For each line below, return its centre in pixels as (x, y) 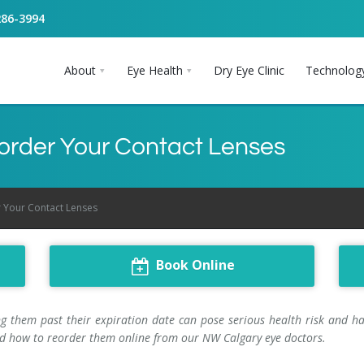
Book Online (195, 265)
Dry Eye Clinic (249, 70)
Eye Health (155, 70)
